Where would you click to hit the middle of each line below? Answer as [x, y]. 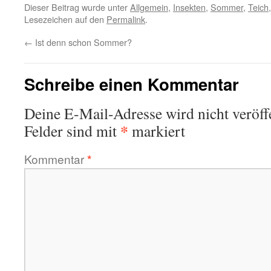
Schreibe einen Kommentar [132, 84]
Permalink [126, 19]
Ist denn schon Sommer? [82, 42]
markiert [157, 131]
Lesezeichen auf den [65, 19]
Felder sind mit [72, 131]
